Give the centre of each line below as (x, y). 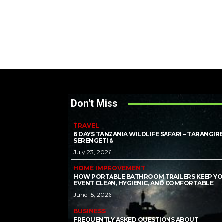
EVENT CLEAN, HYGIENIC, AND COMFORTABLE (143, 183)
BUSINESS (89, 211)
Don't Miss (94, 103)
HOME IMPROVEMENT (109, 168)
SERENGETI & (93, 140)
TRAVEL (86, 126)
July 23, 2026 (92, 152)
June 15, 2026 (92, 194)
